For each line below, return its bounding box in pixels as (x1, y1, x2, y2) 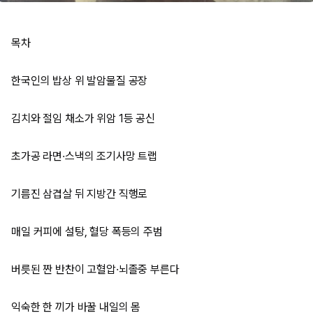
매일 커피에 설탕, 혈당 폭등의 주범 (11, 225, 163, 238)
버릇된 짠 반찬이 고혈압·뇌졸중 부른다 (11, 263, 180, 276)
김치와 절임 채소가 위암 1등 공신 (11, 112, 155, 125)
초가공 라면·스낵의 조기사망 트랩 (11, 150, 158, 163)
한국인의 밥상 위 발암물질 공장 (11, 74, 148, 87)
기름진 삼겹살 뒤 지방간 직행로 (11, 187, 148, 201)
